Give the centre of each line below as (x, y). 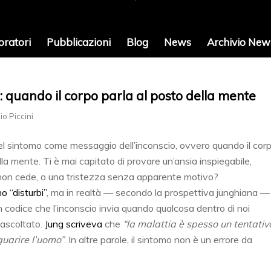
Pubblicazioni (78, 42)
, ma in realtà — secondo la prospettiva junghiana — (158, 192)
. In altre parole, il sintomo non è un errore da (158, 239)
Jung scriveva (73, 224)
